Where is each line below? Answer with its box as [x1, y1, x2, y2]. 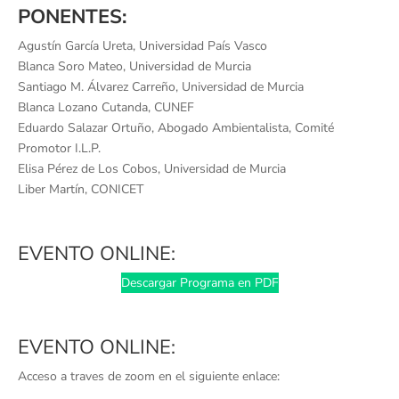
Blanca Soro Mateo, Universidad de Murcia [18, 58, 251, 76]
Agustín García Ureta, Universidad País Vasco [18, 37, 267, 55]
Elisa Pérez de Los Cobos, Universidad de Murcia [18, 160, 286, 178]
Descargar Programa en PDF [120, 274, 279, 292]
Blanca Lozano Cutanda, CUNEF [18, 99, 194, 117]
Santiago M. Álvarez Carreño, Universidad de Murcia [18, 78, 304, 96]
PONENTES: [18, 4, 126, 31]
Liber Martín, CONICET [18, 181, 143, 199]
